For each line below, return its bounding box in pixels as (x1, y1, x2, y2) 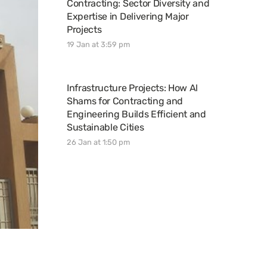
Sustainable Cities (67, 122, 144, 133)
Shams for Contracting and (67, 95, 183, 107)
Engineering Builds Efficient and (67, 108, 206, 120)
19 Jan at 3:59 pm (67, 40, 130, 49)
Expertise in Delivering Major (67, 11, 189, 22)
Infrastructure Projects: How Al (67, 82, 198, 94)
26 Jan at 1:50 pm (67, 138, 130, 147)
